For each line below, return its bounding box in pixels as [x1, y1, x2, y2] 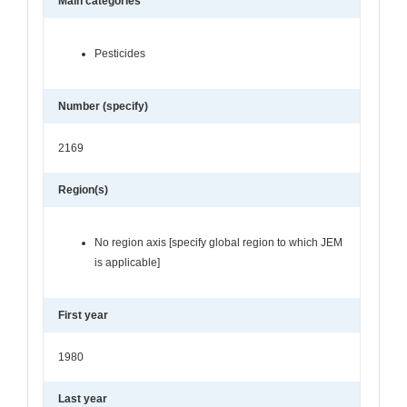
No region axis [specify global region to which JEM [94, 235, 342, 249]
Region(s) [58, 183, 108, 196]
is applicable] [94, 255, 160, 269]
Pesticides [94, 46, 145, 60]
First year [58, 308, 108, 322]
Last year [58, 392, 107, 405]
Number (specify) [58, 99, 148, 113]
